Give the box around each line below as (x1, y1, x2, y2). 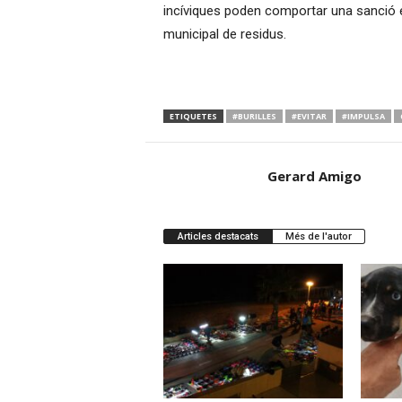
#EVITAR (291, 110, 327, 122)
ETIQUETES (169, 110, 217, 122)
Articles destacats (177, 231, 258, 242)
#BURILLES (232, 110, 276, 122)
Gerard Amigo (267, 167, 362, 185)
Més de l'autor (284, 231, 352, 242)
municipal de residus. (162, 26, 286, 42)
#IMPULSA (341, 110, 385, 122)
